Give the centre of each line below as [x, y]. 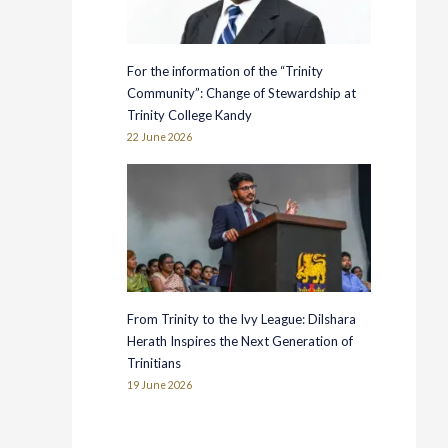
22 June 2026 [160, 137]
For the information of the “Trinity [225, 71]
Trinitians [156, 363]
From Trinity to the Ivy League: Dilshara [242, 319]
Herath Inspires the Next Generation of [240, 341]
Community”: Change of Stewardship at [242, 93]
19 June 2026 [160, 385]
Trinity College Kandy [190, 115]
